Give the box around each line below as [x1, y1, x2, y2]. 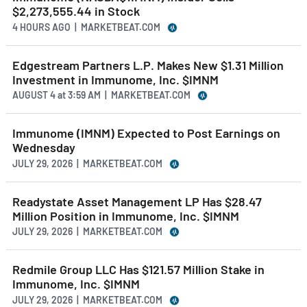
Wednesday [12, 140, 75, 156]
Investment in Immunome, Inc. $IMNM [12, 71, 219, 87]
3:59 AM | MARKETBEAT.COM [66, 89, 191, 101]
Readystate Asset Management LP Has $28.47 [12, 193, 262, 209]
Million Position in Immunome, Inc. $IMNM [12, 208, 239, 223]
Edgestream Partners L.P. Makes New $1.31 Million [12, 57, 284, 73]
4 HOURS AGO [12, 21, 71, 33]
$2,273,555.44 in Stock [12, 3, 140, 19]
